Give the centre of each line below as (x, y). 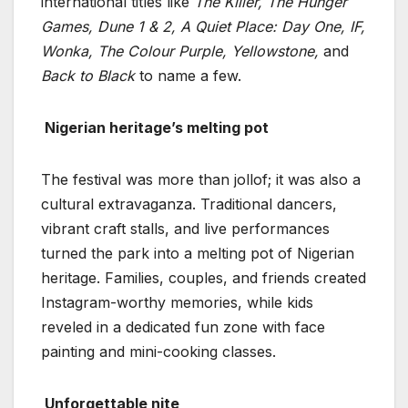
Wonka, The (82, 51)
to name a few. (188, 76)
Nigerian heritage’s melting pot (157, 128)
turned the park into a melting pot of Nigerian (198, 254)
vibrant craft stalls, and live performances (185, 229)
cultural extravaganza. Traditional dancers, (189, 204)
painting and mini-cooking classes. (158, 352)
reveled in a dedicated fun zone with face (183, 327)
